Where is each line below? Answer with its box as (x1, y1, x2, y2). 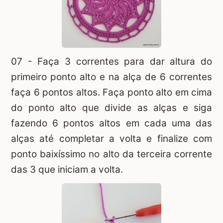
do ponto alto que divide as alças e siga (11, 102, 212, 114)
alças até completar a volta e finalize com (11, 133, 212, 145)
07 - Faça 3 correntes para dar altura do (11, 56, 212, 68)
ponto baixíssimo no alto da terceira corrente (11, 148, 212, 160)
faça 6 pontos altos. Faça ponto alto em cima (11, 87, 212, 99)
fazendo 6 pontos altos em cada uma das (11, 117, 212, 129)
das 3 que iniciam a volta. (11, 164, 123, 176)
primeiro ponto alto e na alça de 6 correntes (11, 71, 212, 83)
